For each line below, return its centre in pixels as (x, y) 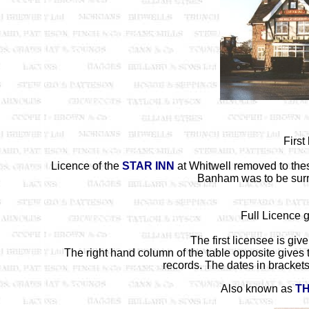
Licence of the (86, 166)
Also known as (258, 289)
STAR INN (148, 166)
